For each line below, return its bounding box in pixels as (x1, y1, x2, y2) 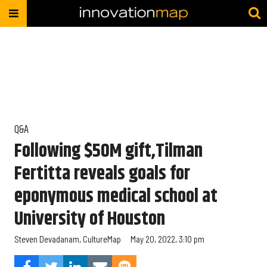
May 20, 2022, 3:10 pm (131, 234, 204, 245)
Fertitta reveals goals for (14, 159, 190, 188)
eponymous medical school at (14, 181, 218, 211)
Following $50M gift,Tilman (14, 136, 203, 166)
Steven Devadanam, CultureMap (14, 234, 121, 245)
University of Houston (14, 204, 165, 234)
